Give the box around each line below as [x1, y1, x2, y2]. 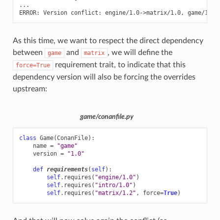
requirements [46, 165, 88, 173]
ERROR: [19, 9, 40, 16]
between [12, 48, 45, 56]
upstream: [12, 84, 47, 93]
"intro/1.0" [94, 181, 133, 189]
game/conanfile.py [80, 113, 134, 121]
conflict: [70, 9, 102, 16]
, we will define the [107, 48, 172, 56]
